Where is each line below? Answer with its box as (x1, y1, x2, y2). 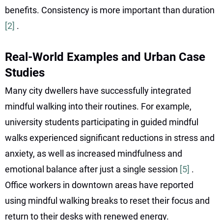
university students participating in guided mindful (5, 116, 198, 127)
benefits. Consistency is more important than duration (5, 4, 215, 15)
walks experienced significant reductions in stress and (5, 132, 215, 143)
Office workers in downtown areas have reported (5, 179, 193, 190)
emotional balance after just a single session (5, 164, 180, 174)
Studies (5, 65, 45, 80)
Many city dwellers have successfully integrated (5, 85, 191, 96)
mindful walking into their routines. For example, (5, 101, 192, 111)
